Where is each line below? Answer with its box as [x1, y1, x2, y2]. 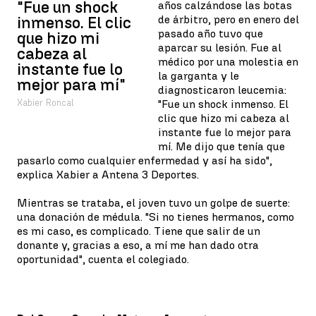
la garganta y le [158, 69, 239, 83]
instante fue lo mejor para [158, 126, 291, 139]
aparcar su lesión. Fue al [158, 41, 281, 54]
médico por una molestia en [158, 55, 298, 68]
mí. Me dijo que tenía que [158, 140, 285, 153]
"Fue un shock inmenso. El [158, 97, 288, 111]
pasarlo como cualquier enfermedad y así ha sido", [17, 154, 272, 167]
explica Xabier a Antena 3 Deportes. [17, 168, 199, 181]
